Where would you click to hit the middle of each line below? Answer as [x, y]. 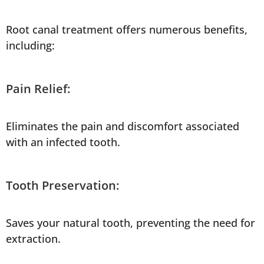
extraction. [33, 239]
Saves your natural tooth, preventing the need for [131, 223]
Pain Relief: [38, 89]
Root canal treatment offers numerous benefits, [127, 30]
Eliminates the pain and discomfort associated [123, 126]
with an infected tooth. [63, 142]
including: [30, 46]
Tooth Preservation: [62, 186]
